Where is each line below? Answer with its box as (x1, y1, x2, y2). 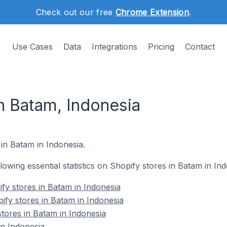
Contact (185, 42, 215, 52)
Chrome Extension (115, 7, 189, 17)
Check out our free (35, 7, 116, 17)
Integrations (92, 42, 137, 52)
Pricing (148, 42, 174, 52)
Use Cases (12, 42, 53, 52)
